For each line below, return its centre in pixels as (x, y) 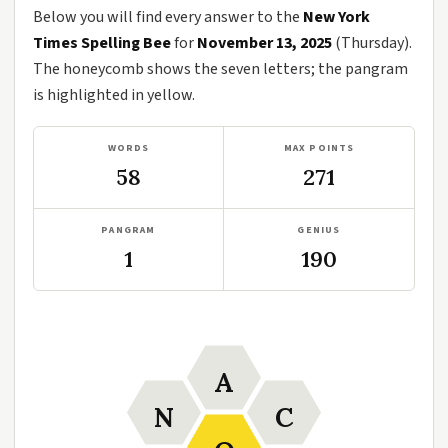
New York (336, 17)
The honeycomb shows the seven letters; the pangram (220, 69)
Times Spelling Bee (102, 43)
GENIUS (319, 230)
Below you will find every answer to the (168, 17)
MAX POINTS (319, 148)
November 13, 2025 (264, 43)
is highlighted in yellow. (114, 95)
